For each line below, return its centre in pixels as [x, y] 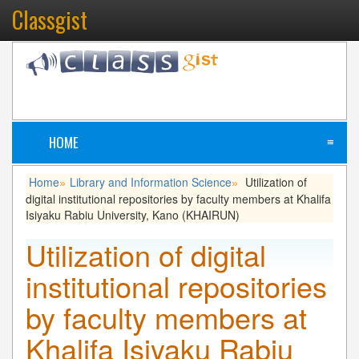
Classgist [50, 20]
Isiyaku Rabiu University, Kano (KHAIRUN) [133, 214]
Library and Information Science [151, 182]
